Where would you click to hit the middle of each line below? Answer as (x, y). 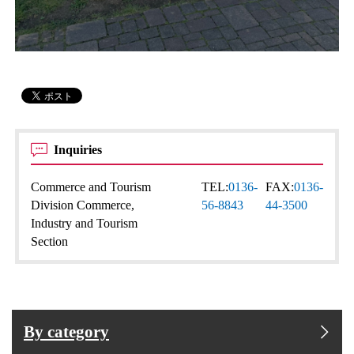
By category (66, 332)
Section (50, 242)
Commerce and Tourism (91, 187)
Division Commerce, (83, 205)
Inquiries (80, 150)
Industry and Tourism (85, 224)
